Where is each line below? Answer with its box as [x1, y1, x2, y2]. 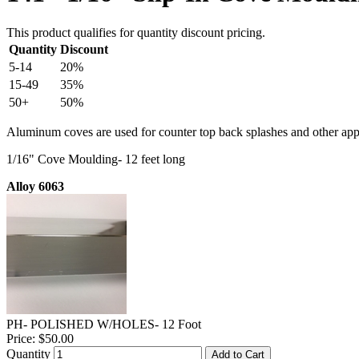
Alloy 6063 [6, 179, 64, 193]
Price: [6, 331, 35, 345]
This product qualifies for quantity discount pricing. [6, 25, 265, 39]
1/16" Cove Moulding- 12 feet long [6, 151, 185, 166]
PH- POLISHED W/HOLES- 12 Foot [6, 317, 201, 331]
